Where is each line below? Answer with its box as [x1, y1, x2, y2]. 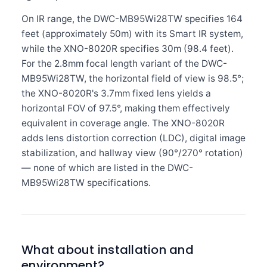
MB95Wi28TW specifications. [21, 177, 151, 188]
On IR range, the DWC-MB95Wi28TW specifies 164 [21, 13, 243, 24]
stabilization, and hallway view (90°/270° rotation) [21, 147, 243, 159]
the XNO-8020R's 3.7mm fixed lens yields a [21, 88, 211, 99]
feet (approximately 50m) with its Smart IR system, [21, 28, 243, 39]
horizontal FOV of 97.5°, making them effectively [21, 103, 230, 114]
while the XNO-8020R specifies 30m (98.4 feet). [21, 43, 234, 54]
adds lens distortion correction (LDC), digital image [21, 132, 246, 144]
